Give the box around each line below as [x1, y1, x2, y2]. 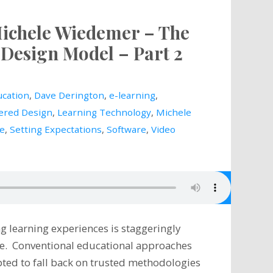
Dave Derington [34, 89, 104, 102]
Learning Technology [57, 106, 151, 119]
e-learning [108, 89, 155, 102]
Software [106, 123, 146, 136]
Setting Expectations [9, 123, 102, 136]
